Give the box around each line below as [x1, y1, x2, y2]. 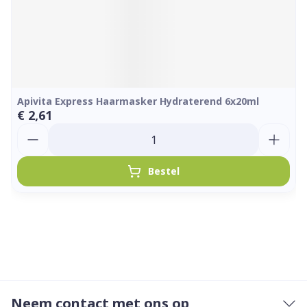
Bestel [148, 164, 180, 177]
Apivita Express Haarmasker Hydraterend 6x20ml [17, 95, 259, 108]
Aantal [16, 122, 53, 137]
